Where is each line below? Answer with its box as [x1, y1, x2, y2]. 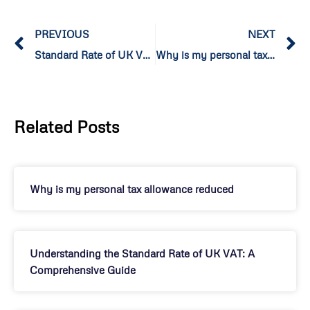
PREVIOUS [35, 27, 89, 40]
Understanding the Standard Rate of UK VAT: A [30, 246, 255, 259]
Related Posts [14, 116, 119, 136]
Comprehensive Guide [30, 263, 136, 276]
